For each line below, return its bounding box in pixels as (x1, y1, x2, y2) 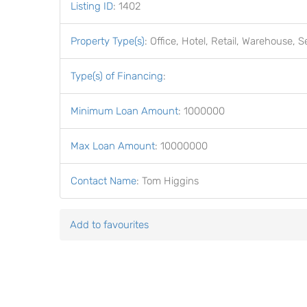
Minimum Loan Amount (71, 105, 178, 117)
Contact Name (71, 175, 136, 187)
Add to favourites (70, 219, 149, 231)
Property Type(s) (71, 35, 145, 47)
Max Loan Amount (71, 140, 155, 152)
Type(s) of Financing (71, 70, 163, 82)
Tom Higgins (142, 175, 199, 187)
